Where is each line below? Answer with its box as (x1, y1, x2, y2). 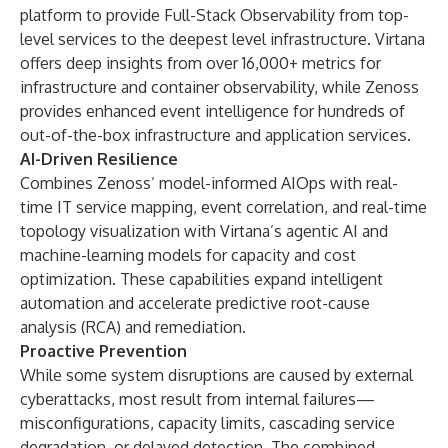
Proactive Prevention (20, 341, 187, 361)
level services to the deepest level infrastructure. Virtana (20, 29, 425, 49)
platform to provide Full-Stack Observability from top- (20, 5, 409, 25)
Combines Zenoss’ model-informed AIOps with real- (20, 173, 398, 193)
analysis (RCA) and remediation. (20, 317, 246, 337)
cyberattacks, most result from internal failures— (20, 389, 375, 409)
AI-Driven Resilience (20, 149, 178, 169)
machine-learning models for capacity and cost (20, 245, 356, 265)
